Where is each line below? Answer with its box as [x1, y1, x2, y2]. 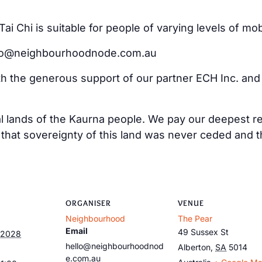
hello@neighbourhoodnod [65, 240, 164, 251]
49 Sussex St [178, 226, 229, 237]
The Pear [178, 213, 212, 223]
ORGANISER [65, 197, 111, 208]
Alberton [178, 242, 211, 252]
